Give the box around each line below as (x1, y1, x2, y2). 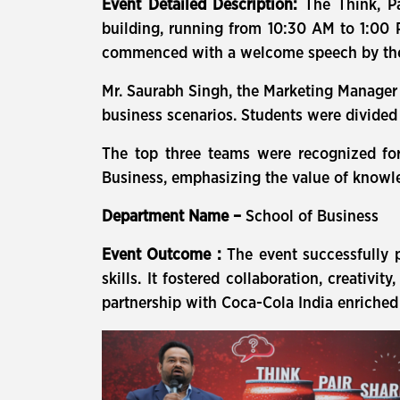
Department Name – (102, 209, 246, 225)
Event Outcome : (102, 247, 228, 263)
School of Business (246, 209, 379, 225)
